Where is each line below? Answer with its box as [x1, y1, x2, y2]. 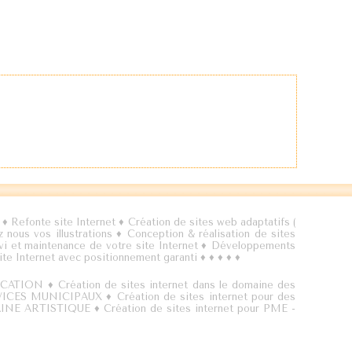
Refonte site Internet [11, 216, 116, 228]
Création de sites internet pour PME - [104, 302, 296, 314]
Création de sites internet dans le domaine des [57, 279, 295, 291]
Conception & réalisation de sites [126, 228, 296, 240]
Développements [211, 240, 296, 251]
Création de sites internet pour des [116, 291, 296, 302]
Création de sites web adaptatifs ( [127, 216, 296, 228]
